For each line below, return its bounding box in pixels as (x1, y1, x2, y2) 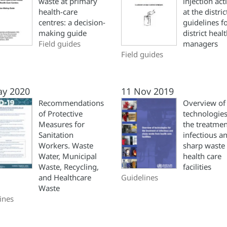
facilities (183, 162, 211, 172)
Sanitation (39, 130, 73, 140)
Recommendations (39, 98, 104, 108)
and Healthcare (39, 172, 91, 182)
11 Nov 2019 (121, 85, 174, 97)
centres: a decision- (39, 17, 105, 27)
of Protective (39, 108, 83, 119)
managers (183, 39, 218, 49)
